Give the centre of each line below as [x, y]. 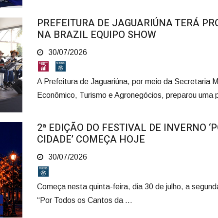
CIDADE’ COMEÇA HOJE [92, 140]
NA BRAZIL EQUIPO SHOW [96, 35]
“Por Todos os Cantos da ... [84, 200]
